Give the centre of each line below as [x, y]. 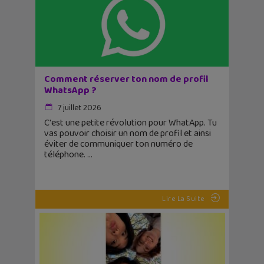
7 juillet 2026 [79, 108]
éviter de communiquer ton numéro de [118, 144]
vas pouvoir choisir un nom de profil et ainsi [128, 134]
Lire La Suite [184, 199]
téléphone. [66, 155]
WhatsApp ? [70, 91]
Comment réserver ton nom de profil [126, 80]
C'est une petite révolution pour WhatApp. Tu [131, 123]
